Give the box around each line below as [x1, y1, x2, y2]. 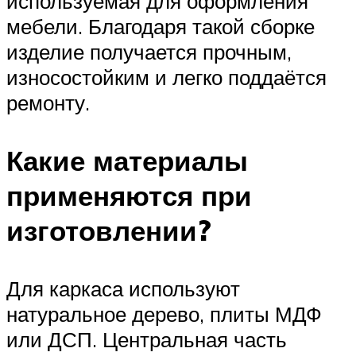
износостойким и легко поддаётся [6, 64, 327, 90]
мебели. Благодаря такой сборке [6, 13, 315, 39]
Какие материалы [6, 143, 248, 179]
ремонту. [6, 89, 90, 115]
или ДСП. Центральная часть [6, 327, 287, 353]
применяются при [6, 178, 252, 214]
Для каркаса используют [6, 276, 240, 302]
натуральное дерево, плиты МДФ [6, 301, 322, 327]
